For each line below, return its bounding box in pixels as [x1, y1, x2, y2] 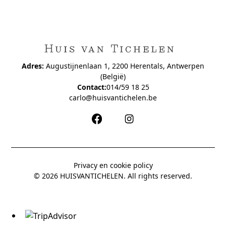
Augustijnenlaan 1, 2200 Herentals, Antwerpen [44, 61, 204, 71]
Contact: [77, 82, 106, 92]
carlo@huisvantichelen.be [69, 92, 157, 102]
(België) [100, 71, 126, 81]
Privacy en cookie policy [73, 160, 153, 170]
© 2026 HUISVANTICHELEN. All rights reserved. [34, 171, 192, 181]
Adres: [22, 61, 44, 71]
